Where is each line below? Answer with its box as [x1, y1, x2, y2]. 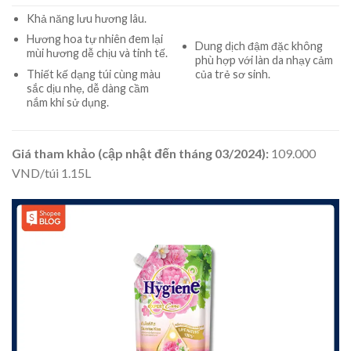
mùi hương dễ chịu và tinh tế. [26, 46, 168, 60]
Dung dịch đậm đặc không [194, 38, 323, 52]
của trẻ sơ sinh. [194, 67, 270, 81]
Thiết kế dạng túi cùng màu [26, 67, 161, 81]
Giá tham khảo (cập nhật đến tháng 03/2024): [12, 145, 271, 161]
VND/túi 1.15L [12, 165, 91, 180]
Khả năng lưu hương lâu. [26, 11, 147, 25]
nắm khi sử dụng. [26, 96, 109, 110]
